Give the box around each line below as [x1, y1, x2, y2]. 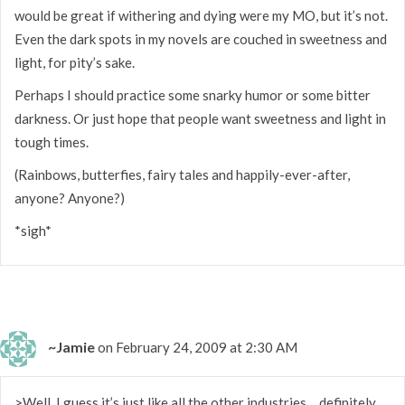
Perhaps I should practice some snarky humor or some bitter [14, 86, 371, 103]
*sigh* [14, 221, 52, 239]
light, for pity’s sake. [14, 53, 135, 71]
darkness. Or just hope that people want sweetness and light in [14, 109, 386, 127]
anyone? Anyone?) [14, 189, 125, 206]
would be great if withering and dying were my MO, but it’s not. [14, 6, 388, 24]
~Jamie [48, 337, 95, 355]
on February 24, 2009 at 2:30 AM [98, 338, 297, 355]
